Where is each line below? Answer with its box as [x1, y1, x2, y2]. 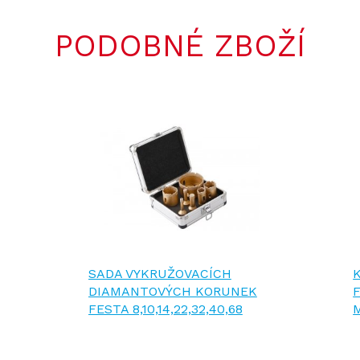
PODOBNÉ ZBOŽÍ [55, 27, 305, 63]
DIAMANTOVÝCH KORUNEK [88, 283, 257, 299]
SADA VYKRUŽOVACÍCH [88, 265, 231, 281]
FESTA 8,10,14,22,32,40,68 [88, 301, 243, 317]
